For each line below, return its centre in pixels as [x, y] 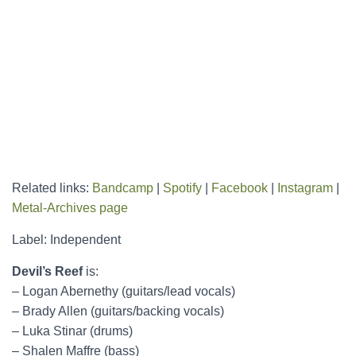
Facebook [240, 188]
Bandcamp [123, 188]
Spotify [182, 188]
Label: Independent [66, 240]
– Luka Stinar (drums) [72, 331]
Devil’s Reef [47, 271]
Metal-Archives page [70, 208]
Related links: [52, 188]
